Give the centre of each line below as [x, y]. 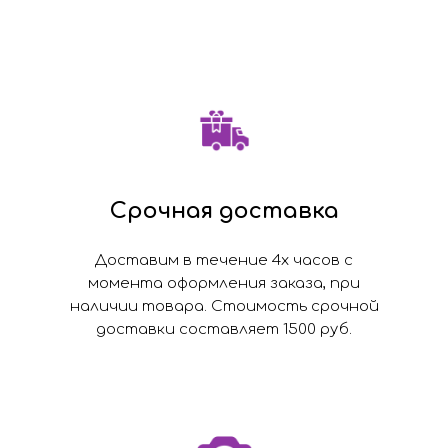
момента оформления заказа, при [224, 283]
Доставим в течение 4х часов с [224, 260]
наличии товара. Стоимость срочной [224, 306]
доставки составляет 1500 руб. [224, 329]
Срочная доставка [224, 210]
